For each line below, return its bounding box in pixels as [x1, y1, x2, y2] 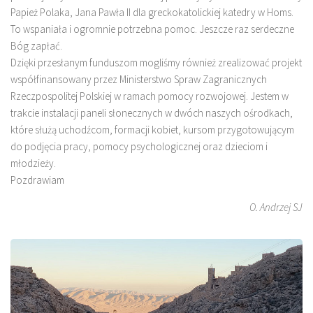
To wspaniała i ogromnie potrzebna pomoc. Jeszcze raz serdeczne [10, 22, 294, 36]
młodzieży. [10, 156, 56, 170]
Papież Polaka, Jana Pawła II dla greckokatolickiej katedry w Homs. [10, 5, 293, 19]
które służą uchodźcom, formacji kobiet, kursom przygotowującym [10, 122, 294, 136]
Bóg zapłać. [10, 38, 62, 52]
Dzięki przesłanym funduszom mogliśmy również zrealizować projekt [10, 55, 302, 69]
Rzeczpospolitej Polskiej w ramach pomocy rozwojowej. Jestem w [10, 89, 289, 103]
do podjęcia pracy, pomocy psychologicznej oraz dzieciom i [10, 139, 268, 153]
